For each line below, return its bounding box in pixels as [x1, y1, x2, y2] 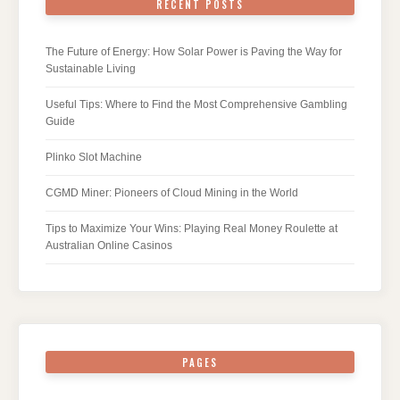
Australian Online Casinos [46, 239, 172, 253]
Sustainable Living [46, 62, 136, 76]
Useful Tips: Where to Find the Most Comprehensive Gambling [46, 98, 347, 112]
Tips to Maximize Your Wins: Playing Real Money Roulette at [46, 222, 337, 236]
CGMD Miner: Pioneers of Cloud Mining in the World [46, 187, 298, 200]
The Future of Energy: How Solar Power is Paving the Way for [46, 46, 342, 59]
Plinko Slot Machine [46, 151, 142, 164]
